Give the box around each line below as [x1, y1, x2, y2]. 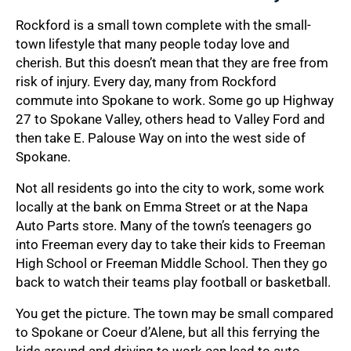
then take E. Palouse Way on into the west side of [16, 129, 306, 146]
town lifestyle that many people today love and [16, 35, 290, 52]
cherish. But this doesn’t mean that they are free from [16, 54, 328, 71]
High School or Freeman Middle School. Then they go [16, 255, 327, 271]
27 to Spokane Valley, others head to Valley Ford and [16, 110, 325, 127]
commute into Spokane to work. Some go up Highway [16, 92, 334, 108]
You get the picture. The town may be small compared [16, 305, 334, 321]
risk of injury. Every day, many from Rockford [16, 73, 277, 89]
